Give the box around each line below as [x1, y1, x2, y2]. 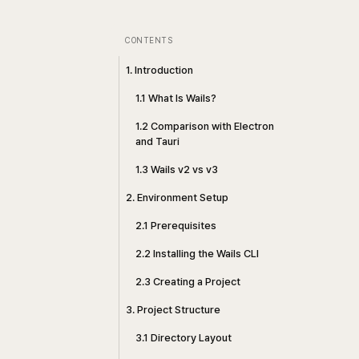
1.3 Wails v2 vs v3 [135, 163, 218, 175]
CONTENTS [125, 35, 172, 45]
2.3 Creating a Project [135, 276, 240, 288]
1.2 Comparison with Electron [135, 120, 274, 132]
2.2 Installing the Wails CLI [135, 248, 259, 260]
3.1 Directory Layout [135, 332, 232, 344]
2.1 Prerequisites [135, 220, 216, 232]
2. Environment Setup [126, 192, 228, 204]
